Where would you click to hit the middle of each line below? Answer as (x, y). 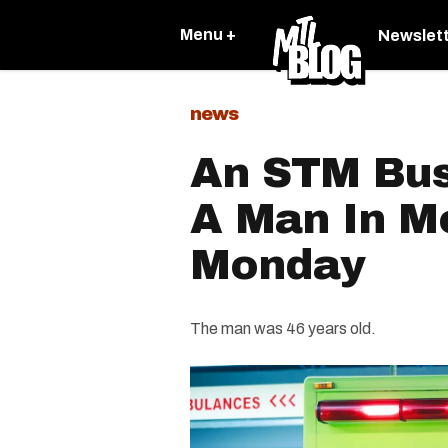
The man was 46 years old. (283, 328)
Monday (277, 265)
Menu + (208, 34)
